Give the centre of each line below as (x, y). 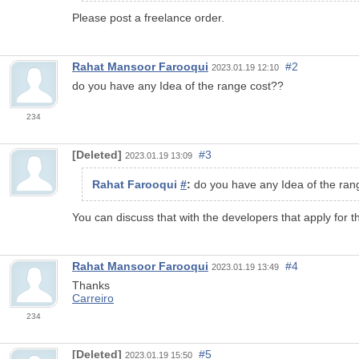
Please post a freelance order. (148, 17)
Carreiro (93, 298)
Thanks (91, 285)
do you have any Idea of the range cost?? (178, 85)
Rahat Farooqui (136, 184)
